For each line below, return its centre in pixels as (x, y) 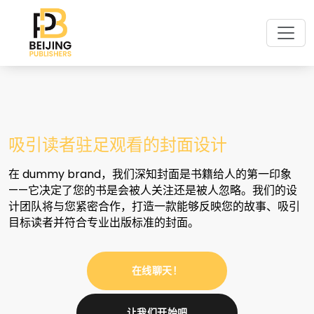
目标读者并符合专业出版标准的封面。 (104, 223)
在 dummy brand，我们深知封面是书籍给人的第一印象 (150, 174)
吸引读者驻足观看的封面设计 (118, 144)
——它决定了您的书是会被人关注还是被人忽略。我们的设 (153, 190)
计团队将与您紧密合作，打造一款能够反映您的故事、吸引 (154, 206)
